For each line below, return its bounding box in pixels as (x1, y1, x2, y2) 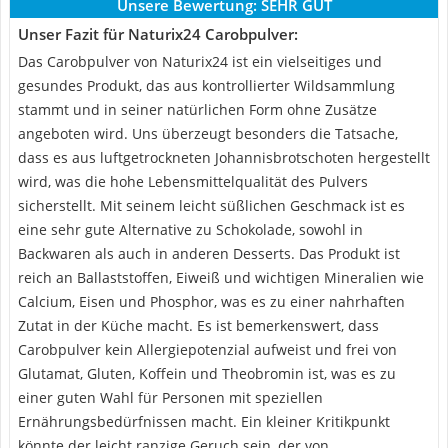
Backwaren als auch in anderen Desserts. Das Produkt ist (18, 244, 400, 263)
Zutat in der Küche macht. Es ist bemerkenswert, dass (18, 316, 379, 335)
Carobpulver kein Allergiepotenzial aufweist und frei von (18, 340, 397, 359)
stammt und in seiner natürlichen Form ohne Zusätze (18, 100, 377, 119)
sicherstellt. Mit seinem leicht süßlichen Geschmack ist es (18, 196, 405, 215)
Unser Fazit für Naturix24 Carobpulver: (18, 24, 298, 44)
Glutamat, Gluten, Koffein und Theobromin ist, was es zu (18, 364, 396, 383)
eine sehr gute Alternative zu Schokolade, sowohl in (18, 220, 363, 239)
